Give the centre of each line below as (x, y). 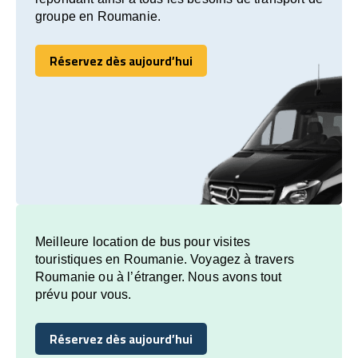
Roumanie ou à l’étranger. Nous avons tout (159, 276)
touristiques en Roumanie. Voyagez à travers (165, 259)
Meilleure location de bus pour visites (143, 241)
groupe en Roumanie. (98, 16)
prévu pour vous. (84, 294)
